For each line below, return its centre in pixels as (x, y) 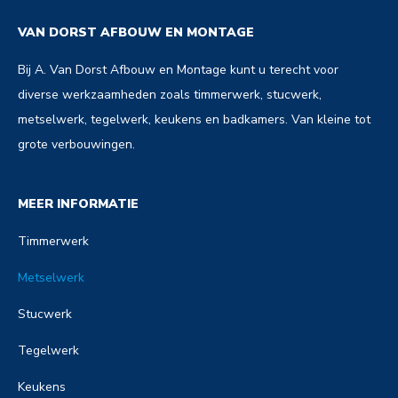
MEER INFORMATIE (78, 203)
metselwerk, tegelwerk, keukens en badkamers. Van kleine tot (194, 119)
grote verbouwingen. (76, 144)
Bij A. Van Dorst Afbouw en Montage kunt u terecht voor (178, 69)
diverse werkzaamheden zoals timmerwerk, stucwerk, (170, 94)
